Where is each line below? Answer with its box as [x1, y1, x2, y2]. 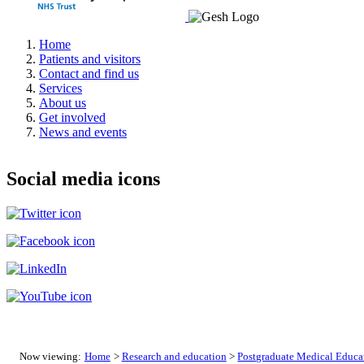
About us [39, 95, 86, 110]
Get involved [39, 110, 106, 124]
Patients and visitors [39, 51, 141, 66]
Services [39, 80, 82, 95]
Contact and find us [39, 66, 139, 80]
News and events [39, 124, 127, 139]
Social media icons [6, 168, 160, 190]
